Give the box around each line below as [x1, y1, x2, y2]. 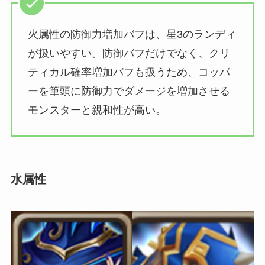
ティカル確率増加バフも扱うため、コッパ [27, 66, 230, 79]
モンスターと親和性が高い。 [27, 104, 166, 117]
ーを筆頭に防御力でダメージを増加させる [27, 85, 230, 98]
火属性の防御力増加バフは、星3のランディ [27, 28, 236, 41]
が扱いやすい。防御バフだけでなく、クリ [27, 47, 230, 60]
